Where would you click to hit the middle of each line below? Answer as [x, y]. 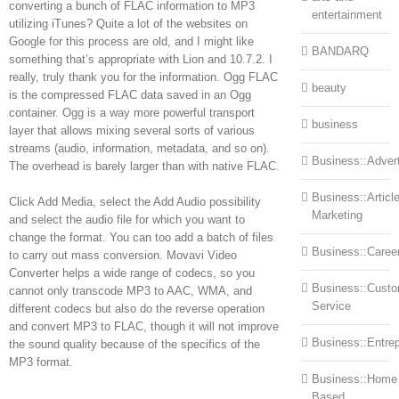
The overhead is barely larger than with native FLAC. [144, 166]
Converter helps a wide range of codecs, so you [132, 273]
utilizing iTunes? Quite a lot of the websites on [128, 23]
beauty [329, 88]
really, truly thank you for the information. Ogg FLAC [143, 77]
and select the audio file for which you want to [127, 219]
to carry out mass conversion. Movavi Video [123, 255]
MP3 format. [41, 362]
